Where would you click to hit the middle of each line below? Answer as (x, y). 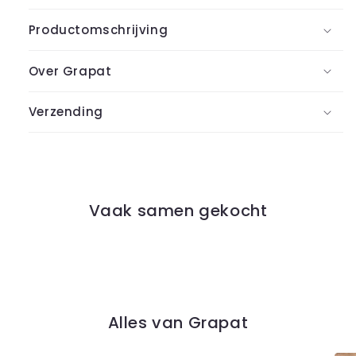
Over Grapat (70, 71)
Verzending (66, 112)
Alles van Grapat (178, 323)
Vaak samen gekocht (178, 211)
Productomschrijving (98, 30)
